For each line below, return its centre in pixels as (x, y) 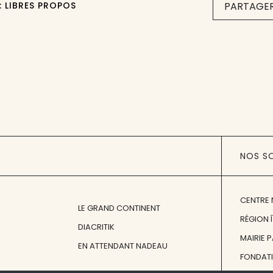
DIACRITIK (96, 227)
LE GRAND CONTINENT (119, 208)
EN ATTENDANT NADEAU (122, 246)
